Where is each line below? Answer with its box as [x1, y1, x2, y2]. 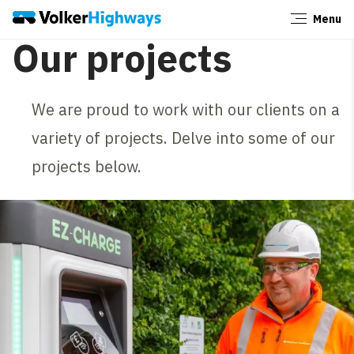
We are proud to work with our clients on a [32, 98, 341, 120]
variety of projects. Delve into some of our [32, 126, 336, 149]
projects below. [32, 155, 142, 177]
